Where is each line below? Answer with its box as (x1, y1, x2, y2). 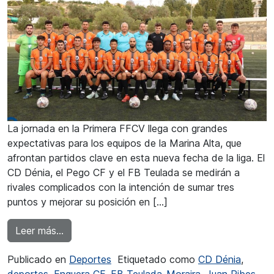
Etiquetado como (117, 253, 198, 265)
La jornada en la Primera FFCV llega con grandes (7, 122, 228, 135)
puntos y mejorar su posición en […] (7, 195, 168, 208)
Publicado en (7, 253, 69, 265)
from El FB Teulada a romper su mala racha (63, 223, 257, 236)
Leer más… (15, 224, 64, 237)
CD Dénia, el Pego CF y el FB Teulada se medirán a (7, 166, 240, 179)
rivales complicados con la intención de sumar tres (7, 180, 234, 193)
